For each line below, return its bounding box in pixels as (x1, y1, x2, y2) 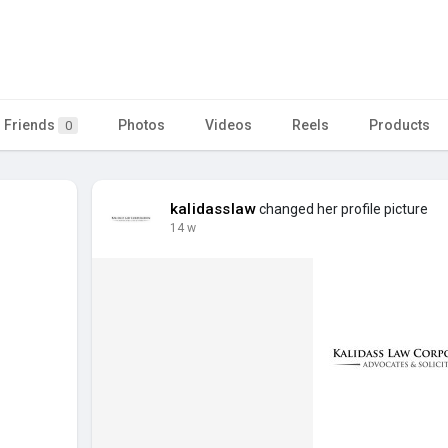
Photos (118, 116, 165, 133)
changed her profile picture (256, 200, 429, 217)
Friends (4, 116, 58, 133)
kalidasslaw (170, 199, 257, 218)
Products (369, 116, 430, 133)
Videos (205, 116, 252, 133)
